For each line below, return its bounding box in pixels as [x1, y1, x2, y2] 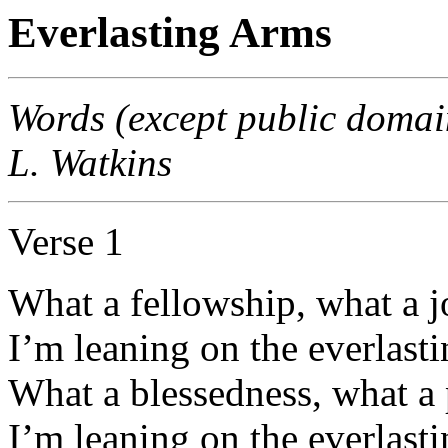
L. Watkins [8, 140, 172, 184]
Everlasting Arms [8, 9, 332, 56]
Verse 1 [8, 219, 124, 263]
